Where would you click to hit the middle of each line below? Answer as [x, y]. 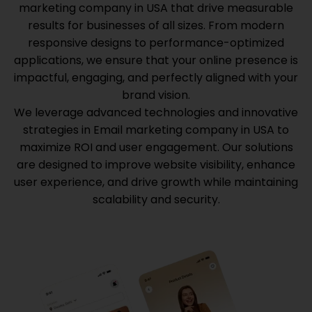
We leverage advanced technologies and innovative [156, 112]
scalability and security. [156, 200]
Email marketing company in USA [184, 130]
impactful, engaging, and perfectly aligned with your [156, 78]
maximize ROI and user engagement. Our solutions [156, 147]
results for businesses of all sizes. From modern [156, 25]
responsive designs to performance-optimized [156, 43]
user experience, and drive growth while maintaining [156, 182]
